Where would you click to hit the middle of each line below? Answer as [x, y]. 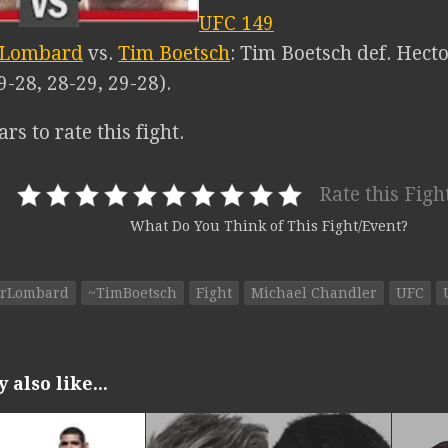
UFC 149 [236, 23]
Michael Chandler [314, 293]
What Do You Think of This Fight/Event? [269, 226]
